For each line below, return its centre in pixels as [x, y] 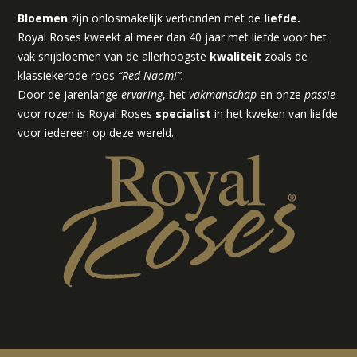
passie [320, 94]
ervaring [142, 94]
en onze [282, 94]
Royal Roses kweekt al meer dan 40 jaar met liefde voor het [172, 37]
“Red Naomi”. [149, 75]
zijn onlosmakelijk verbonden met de [166, 18]
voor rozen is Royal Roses [86, 113]
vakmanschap [224, 94]
